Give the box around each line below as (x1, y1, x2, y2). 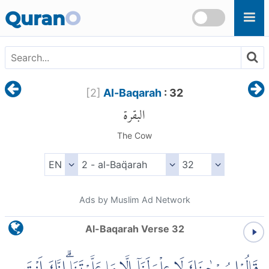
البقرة (123, 96, 146, 127)
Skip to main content (5, 1, 100, 13)
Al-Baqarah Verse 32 (85, 223, 184, 235)
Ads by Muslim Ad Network (79, 195, 190, 205)
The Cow (116, 130, 152, 141)
